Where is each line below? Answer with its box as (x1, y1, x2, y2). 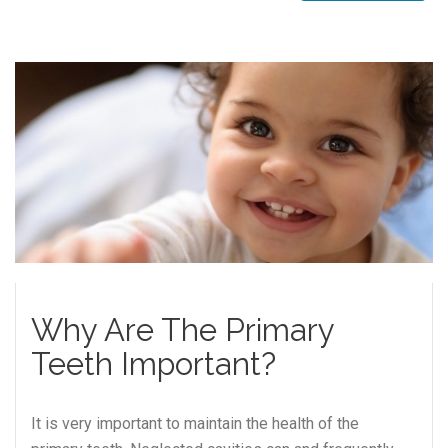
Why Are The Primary (31, 311, 334, 348)
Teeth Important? (31, 345, 276, 382)
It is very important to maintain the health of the (31, 413, 359, 433)
